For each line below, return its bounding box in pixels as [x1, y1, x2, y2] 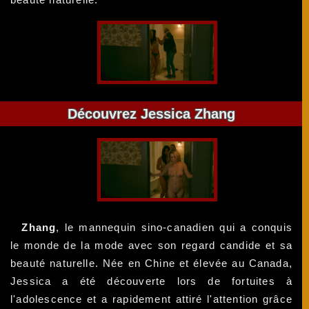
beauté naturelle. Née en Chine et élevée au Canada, [10, 257, 293, 269]
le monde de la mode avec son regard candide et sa [10, 239, 293, 251]
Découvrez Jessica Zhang [68, 106, 236, 122]
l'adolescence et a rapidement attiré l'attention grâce [10, 292, 293, 305]
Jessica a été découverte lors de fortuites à [10, 275, 293, 287]
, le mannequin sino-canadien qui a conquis [56, 221, 293, 233]
